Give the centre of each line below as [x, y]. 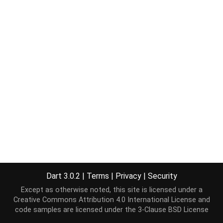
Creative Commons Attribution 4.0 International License [105, 200]
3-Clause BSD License [173, 210]
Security [162, 176]
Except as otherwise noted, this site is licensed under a [111, 190]
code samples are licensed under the [76, 210]
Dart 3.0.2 [64, 176]
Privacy [128, 176]
